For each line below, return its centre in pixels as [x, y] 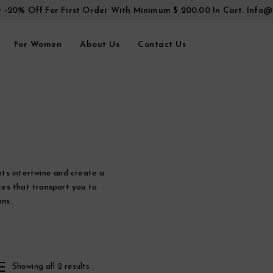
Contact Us [162, 44]
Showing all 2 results [51, 267]
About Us [100, 44]
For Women [37, 44]
